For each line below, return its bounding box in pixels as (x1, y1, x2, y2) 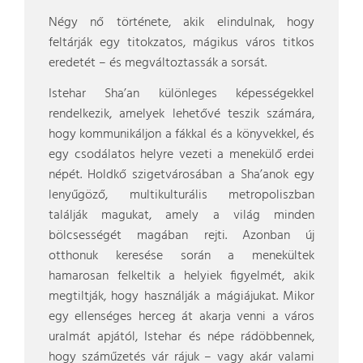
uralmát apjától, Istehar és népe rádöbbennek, (49, 327, 314, 348)
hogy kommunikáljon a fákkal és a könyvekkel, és (49, 124, 314, 145)
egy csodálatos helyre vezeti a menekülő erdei (49, 144, 314, 165)
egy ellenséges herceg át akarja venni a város (49, 306, 314, 327)
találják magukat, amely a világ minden (49, 205, 314, 226)
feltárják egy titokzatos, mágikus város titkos (49, 32, 314, 53)
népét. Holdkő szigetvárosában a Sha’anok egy (49, 164, 314, 186)
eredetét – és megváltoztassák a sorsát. (49, 53, 267, 74)
